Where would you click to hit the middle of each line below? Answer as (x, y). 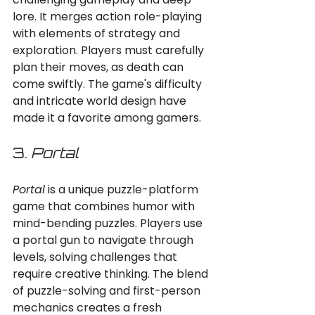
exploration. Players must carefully (110, 50)
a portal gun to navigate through (104, 240)
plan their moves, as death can (99, 67)
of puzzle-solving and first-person (108, 291)
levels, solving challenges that (96, 257)
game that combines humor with (105, 206)
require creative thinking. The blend (112, 274)
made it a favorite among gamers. (107, 118)
